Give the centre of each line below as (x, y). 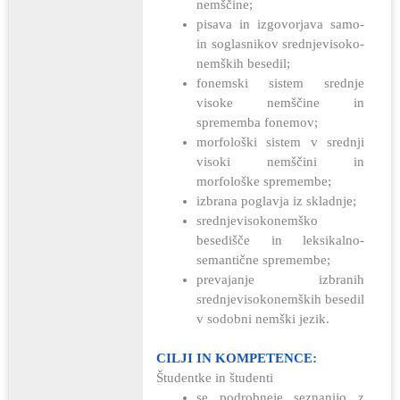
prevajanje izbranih (280, 279)
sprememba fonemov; (257, 122)
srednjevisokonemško (257, 220)
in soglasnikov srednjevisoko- (280, 43)
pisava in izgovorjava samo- (280, 24)
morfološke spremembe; (264, 181)
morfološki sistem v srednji (280, 142)
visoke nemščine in (280, 102)
